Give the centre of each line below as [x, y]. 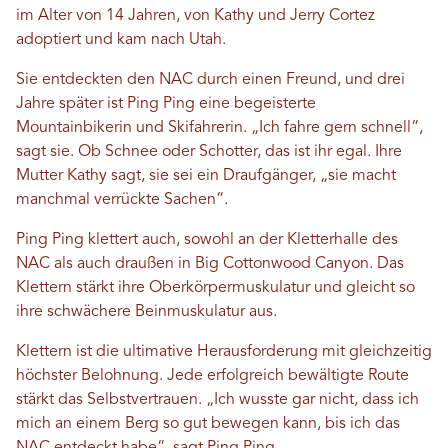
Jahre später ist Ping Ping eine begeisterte [166, 104]
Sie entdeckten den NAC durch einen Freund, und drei [210, 80]
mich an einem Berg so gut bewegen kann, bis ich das [208, 424]
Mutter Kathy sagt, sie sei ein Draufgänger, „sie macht [206, 176]
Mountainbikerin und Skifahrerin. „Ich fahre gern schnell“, [219, 128]
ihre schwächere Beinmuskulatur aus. [148, 312]
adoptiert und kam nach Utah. [121, 40]
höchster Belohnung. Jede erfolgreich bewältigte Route [212, 376]
